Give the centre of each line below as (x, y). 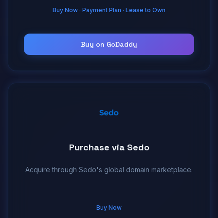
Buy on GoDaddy (109, 44)
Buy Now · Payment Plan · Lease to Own (109, 10)
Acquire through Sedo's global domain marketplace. (109, 169)
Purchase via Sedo (109, 147)
